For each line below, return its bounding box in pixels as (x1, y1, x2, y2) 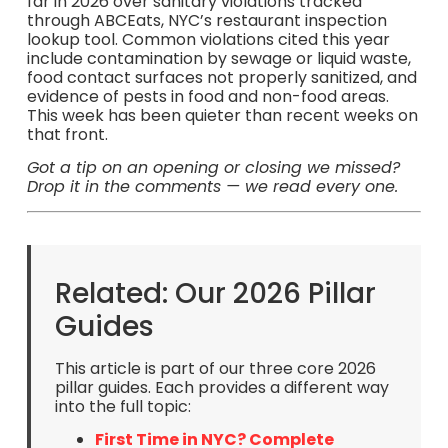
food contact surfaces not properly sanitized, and (26, 65, 417, 89)
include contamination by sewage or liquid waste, (26, 46, 411, 70)
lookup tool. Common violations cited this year (26, 27, 390, 51)
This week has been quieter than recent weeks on (26, 103, 418, 127)
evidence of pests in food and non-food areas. (26, 84, 389, 108)
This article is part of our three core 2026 (54, 356, 376, 380)
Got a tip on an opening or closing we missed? (26, 156, 400, 180)
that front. (26, 122, 108, 146)
